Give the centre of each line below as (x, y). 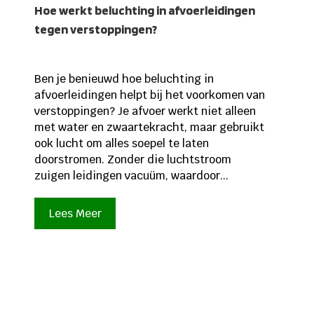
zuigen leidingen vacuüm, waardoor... (131, 175)
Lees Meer (75, 214)
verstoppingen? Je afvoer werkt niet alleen (145, 111)
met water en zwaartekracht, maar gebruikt (149, 127)
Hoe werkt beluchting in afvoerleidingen (144, 10)
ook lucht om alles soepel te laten (121, 143)
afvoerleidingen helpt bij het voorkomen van (149, 95)
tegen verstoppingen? (95, 29)
